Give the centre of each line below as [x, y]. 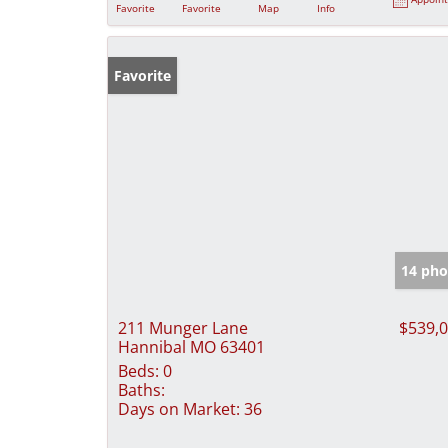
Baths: [141, 390]
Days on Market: [179, 409]
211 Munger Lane [183, 328]
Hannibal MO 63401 [191, 347]
